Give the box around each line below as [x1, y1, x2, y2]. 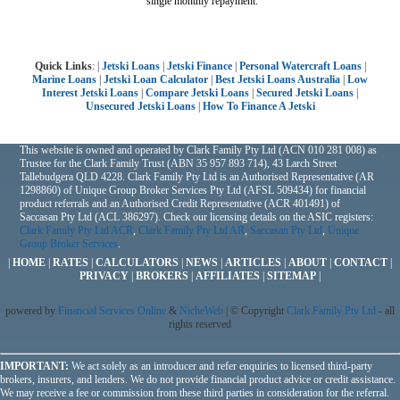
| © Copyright [223, 304, 287, 318]
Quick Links [34, 60, 92, 73]
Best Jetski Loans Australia [215, 73, 340, 87]
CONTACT [334, 256, 387, 270]
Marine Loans [32, 73, 96, 87]
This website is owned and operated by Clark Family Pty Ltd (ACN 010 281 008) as [20, 144, 378, 157]
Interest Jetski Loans [42, 87, 138, 100]
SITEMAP [267, 270, 316, 283]
